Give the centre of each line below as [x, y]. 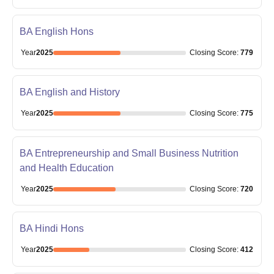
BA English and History [69, 92]
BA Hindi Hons [51, 229]
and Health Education [66, 168]
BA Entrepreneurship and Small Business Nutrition [129, 153]
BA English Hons [56, 31]
